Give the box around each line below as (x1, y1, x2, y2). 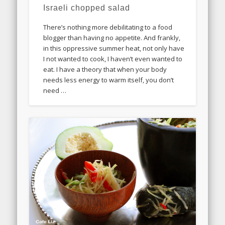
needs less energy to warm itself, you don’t (43, 75, 174, 85)
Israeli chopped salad (43, 4, 131, 13)
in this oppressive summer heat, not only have (43, 44, 185, 53)
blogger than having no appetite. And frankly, (43, 33, 181, 43)
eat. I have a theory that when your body (43, 65, 167, 74)
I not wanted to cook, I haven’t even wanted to (43, 54, 183, 64)
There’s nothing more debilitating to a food (43, 23, 173, 32)
